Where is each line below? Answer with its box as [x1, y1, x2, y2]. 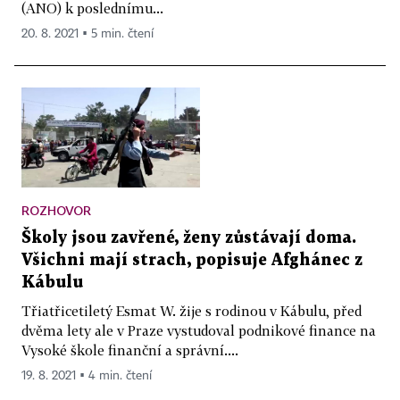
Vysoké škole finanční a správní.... [21, 342, 238, 359]
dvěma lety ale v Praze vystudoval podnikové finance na [21, 322, 376, 339]
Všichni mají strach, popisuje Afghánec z [21, 253, 362, 269]
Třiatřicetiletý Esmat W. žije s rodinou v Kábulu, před [21, 303, 362, 320]
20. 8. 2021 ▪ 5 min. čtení [21, 27, 154, 40]
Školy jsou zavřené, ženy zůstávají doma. [21, 230, 356, 246]
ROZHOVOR [21, 203, 91, 219]
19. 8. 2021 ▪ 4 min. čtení [21, 370, 152, 383]
